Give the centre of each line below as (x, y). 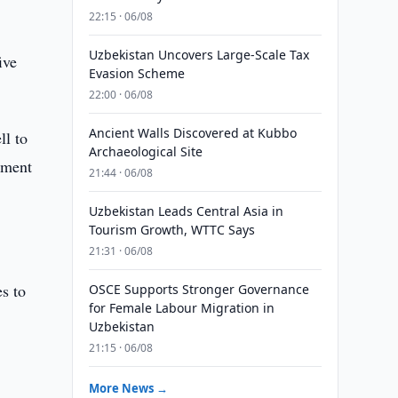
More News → (128, 388)
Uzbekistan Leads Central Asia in (186, 211)
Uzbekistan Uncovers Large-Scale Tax (199, 55)
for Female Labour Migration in (181, 308)
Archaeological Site (145, 151)
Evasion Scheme (136, 73)
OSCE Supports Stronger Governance (199, 289)
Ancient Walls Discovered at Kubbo (192, 133)
